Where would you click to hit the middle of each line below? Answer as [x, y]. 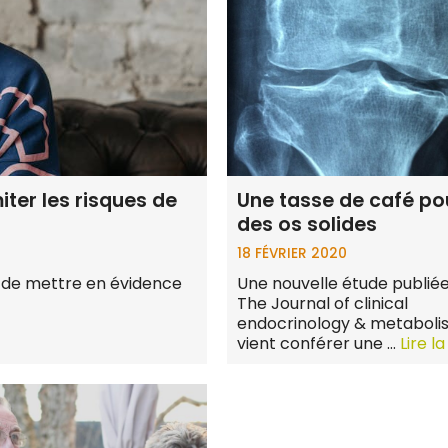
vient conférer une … [319, 343]
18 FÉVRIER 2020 [292, 253]
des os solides [307, 224]
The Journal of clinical [323, 303]
